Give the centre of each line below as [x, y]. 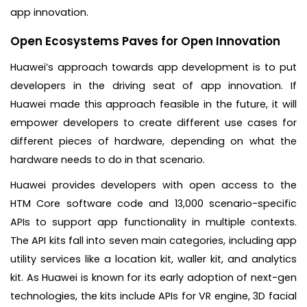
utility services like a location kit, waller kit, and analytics [153, 259]
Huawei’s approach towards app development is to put [153, 67]
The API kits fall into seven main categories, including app [153, 240]
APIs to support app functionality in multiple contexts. [153, 222]
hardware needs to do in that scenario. [109, 159]
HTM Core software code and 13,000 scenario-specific [153, 203]
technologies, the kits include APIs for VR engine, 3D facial [153, 296]
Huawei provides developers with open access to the [153, 185]
